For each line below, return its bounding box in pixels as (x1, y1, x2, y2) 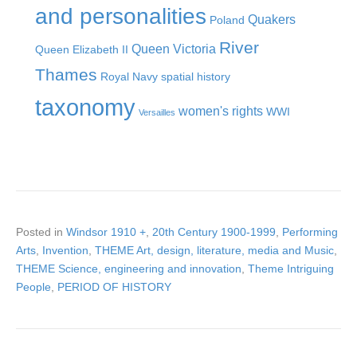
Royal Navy (100, 69, 158, 83)
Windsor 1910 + (66, 225, 146, 238)
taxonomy (35, 93, 135, 120)
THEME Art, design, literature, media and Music (95, 243, 334, 257)
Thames (35, 65, 97, 84)
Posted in (16, 225, 66, 238)
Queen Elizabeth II (35, 42, 128, 56)
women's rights (178, 103, 263, 118)
